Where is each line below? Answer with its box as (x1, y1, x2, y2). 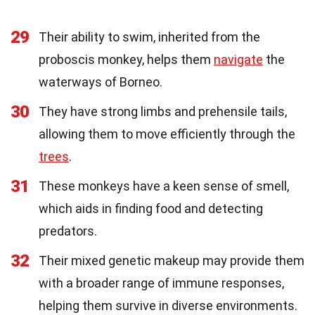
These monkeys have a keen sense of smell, (39, 179, 289, 194)
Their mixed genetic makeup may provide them (39, 253, 304, 269)
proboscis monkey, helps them (39, 52, 214, 67)
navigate (214, 52, 263, 67)
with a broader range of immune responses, (39, 276, 284, 291)
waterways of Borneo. (39, 75, 162, 90)
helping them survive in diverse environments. (39, 298, 297, 314)
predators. (39, 224, 97, 239)
